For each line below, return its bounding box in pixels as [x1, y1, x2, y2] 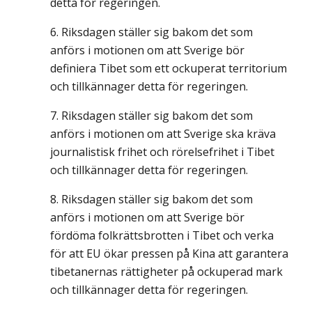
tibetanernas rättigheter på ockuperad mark [50, 264, 283, 279]
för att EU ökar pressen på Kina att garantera [50, 246, 288, 261]
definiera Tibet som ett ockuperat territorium [50, 61, 287, 76]
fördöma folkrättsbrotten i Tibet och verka [50, 228, 274, 243]
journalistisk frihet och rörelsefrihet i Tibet [50, 144, 274, 159]
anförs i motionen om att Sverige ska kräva [50, 126, 276, 141]
